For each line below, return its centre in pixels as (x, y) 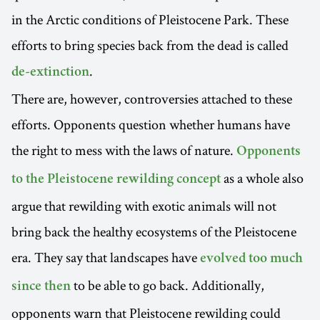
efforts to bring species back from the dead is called (150, 45)
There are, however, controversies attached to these (152, 99)
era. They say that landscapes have (106, 257)
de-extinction (50, 73)
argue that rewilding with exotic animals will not (144, 206)
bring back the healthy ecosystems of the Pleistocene (154, 232)
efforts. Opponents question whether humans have (151, 125)
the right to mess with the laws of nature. (124, 150)
